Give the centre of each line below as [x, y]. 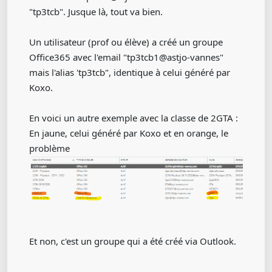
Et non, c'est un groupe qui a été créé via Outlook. [133, 241]
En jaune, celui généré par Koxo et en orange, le [129, 133]
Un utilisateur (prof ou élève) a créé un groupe [126, 42]
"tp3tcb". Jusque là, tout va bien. [96, 11]
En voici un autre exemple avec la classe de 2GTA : [134, 117]
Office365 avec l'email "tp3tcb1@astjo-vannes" [126, 57]
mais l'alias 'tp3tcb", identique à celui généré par [130, 72]
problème [49, 148]
